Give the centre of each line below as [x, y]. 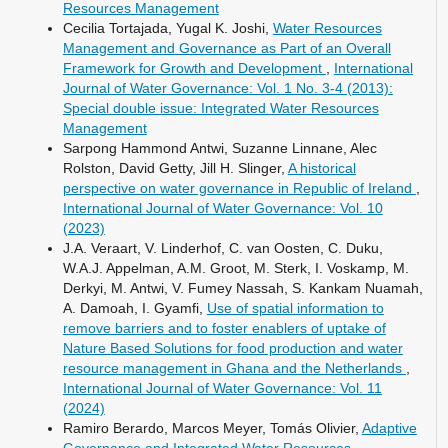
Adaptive [389, 427]
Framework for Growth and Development [194, 67]
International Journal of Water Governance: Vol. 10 [222, 207]
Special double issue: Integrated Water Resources [220, 107]
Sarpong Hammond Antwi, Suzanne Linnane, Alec [219, 147]
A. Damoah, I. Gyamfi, [134, 307]
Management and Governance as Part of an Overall [226, 47]
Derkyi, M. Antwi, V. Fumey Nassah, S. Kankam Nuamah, [242, 287]
